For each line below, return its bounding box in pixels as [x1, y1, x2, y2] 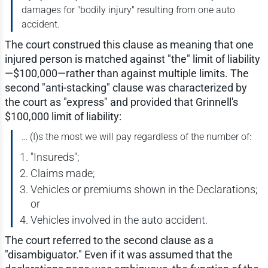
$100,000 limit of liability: [4, 110, 121, 123]
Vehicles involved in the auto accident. [30, 214, 208, 227]
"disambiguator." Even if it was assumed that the [4, 248, 233, 261]
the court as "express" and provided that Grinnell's [4, 96, 238, 109]
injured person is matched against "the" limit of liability [4, 53, 260, 66]
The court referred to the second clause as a [4, 234, 214, 247]
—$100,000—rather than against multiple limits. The [4, 67, 249, 80]
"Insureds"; [30, 151, 80, 164]
